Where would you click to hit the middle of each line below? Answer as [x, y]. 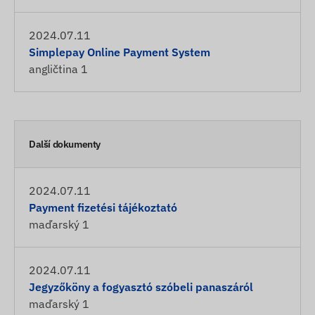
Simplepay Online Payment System [120, 52]
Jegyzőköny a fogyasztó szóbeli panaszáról [141, 287]
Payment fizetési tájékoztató [103, 207]
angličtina [53, 69]
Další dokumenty [65, 144]
